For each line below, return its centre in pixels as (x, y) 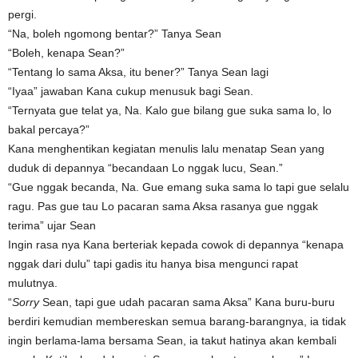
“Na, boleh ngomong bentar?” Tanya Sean (115, 34)
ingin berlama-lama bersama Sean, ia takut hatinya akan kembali (172, 341)
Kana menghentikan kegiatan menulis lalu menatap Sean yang (166, 149)
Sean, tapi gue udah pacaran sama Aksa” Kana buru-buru (187, 302)
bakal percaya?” (49, 130)
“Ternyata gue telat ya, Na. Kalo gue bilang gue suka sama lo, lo (170, 111)
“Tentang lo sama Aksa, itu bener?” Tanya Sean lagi (138, 72)
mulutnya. (33, 283)
